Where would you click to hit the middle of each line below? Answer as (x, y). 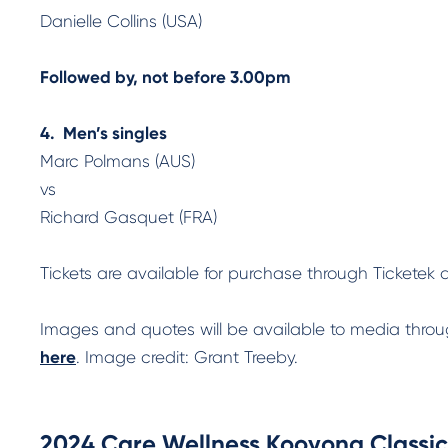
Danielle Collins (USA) (121, 21)
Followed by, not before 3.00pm (165, 77)
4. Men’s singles (103, 133)
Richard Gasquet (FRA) (128, 217)
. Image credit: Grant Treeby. (187, 357)
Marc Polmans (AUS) (117, 161)
